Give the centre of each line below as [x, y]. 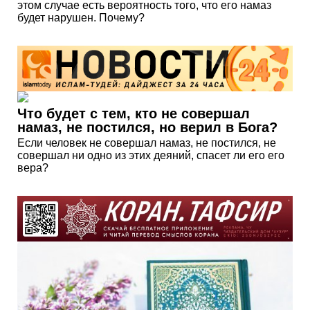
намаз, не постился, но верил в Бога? [147, 128]
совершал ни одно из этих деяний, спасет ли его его [151, 156]
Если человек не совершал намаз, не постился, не [147, 143]
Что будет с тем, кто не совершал [134, 114]
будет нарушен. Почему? [81, 17]
